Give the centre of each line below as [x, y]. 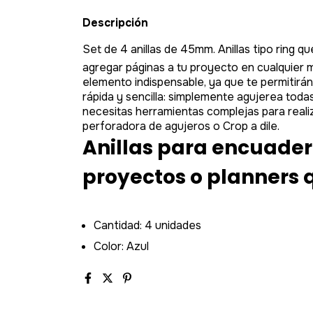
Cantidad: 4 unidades [147, 226]
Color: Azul [121, 247]
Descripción [115, 23]
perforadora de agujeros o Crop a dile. [181, 126]
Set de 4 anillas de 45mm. [150, 49]
